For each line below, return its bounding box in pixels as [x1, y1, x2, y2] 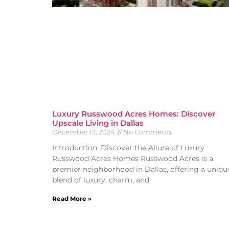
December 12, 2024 [52, 128, 117, 136]
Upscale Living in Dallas [52, 118, 144, 128]
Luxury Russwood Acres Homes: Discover [52, 109, 215, 119]
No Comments [122, 128, 172, 136]
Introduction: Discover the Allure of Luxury [52, 143, 204, 153]
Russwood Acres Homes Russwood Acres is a [52, 154, 213, 164]
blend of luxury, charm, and [52, 175, 149, 185]
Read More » [52, 195, 91, 203]
